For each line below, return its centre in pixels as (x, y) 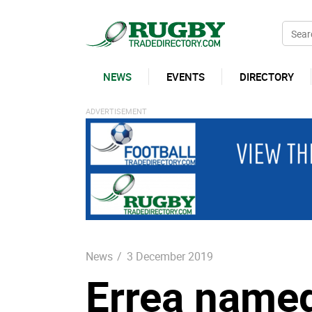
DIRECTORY (266, 77)
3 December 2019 (170, 257)
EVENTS (185, 77)
